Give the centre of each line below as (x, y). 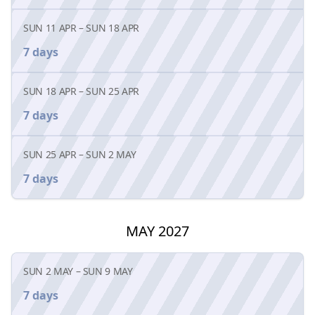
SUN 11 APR (50, 27)
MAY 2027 (157, 231)
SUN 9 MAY (108, 271)
